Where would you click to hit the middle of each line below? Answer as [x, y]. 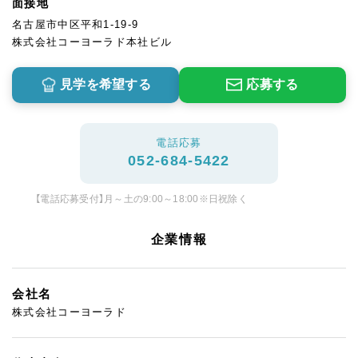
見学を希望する [105, 85]
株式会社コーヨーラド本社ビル [92, 42]
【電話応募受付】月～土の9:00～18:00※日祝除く [142, 199]
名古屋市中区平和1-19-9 [76, 24]
